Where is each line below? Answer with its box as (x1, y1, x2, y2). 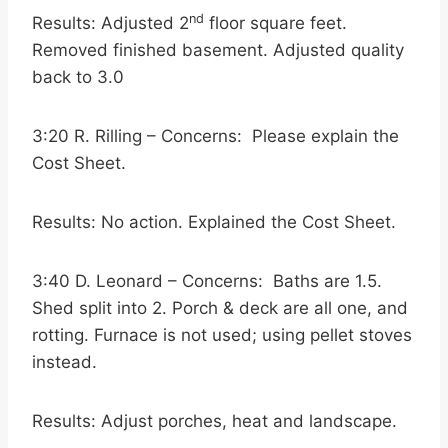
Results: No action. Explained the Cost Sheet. (32, 212, 396, 232)
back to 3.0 (32, 67, 124, 87)
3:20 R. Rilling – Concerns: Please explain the (32, 126, 399, 146)
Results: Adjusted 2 (32, 13, 189, 33)
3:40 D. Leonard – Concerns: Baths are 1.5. (32, 271, 382, 291)
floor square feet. (204, 13, 347, 33)
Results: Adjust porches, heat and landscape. (32, 411, 397, 431)
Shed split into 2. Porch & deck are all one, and (32, 298, 408, 318)
